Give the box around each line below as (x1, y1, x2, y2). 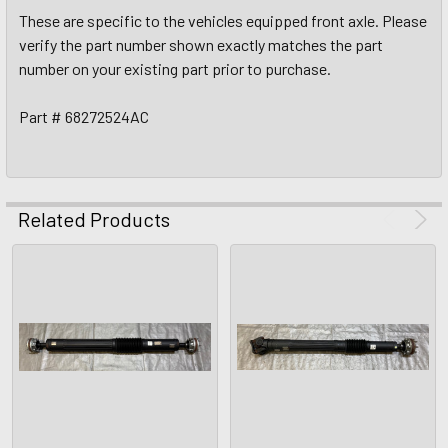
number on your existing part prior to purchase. (19, 59, 331, 78)
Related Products (18, 207, 170, 231)
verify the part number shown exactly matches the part (19, 35, 383, 54)
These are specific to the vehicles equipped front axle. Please (19, 11, 427, 30)
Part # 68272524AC (19, 107, 149, 126)
